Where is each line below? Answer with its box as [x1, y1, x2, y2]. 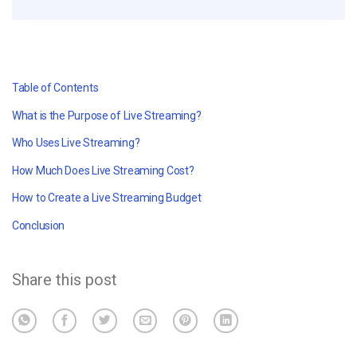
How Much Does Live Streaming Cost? [12, 163, 194, 177]
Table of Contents [12, 80, 99, 94]
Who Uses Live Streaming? [12, 136, 140, 150]
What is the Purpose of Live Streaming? [12, 108, 202, 122]
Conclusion [12, 218, 65, 232]
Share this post [12, 269, 117, 289]
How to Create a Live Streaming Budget [12, 191, 202, 205]
